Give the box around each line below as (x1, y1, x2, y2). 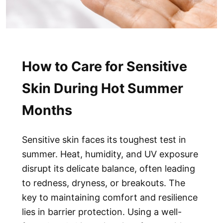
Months (22, 102, 72, 118)
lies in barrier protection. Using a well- (22, 207, 182, 218)
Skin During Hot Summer (22, 80, 183, 97)
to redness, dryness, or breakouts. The (22, 178, 185, 189)
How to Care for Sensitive (22, 58, 187, 75)
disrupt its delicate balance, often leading (22, 163, 195, 174)
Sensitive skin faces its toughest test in (22, 134, 186, 145)
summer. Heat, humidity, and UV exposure (22, 149, 198, 160)
